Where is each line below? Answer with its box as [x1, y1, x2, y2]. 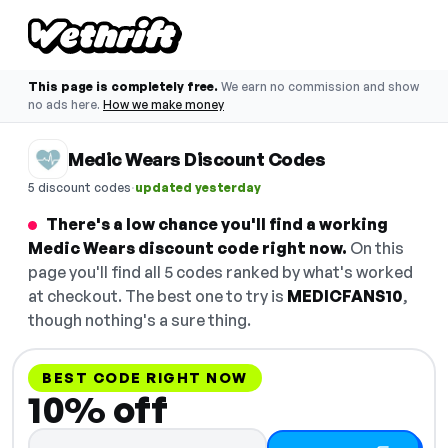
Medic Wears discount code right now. [28, 238, 347, 258]
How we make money [103, 97, 224, 112]
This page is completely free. [28, 79, 218, 94]
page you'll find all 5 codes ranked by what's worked [28, 262, 413, 282]
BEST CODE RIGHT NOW [42, 369, 248, 386]
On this [347, 238, 404, 258]
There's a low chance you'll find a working [46, 214, 388, 234]
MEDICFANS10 [287, 286, 403, 306]
